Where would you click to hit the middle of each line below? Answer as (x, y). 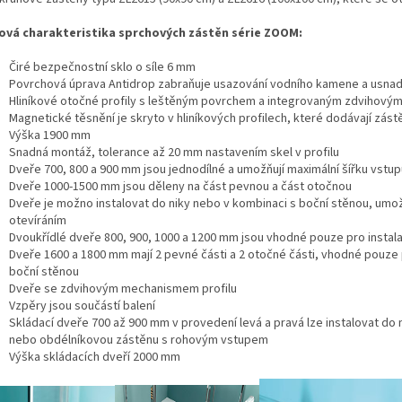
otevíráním (38, 221)
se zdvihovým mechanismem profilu (140, 289)
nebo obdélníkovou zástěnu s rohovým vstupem (139, 341)
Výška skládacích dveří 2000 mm (95, 358)
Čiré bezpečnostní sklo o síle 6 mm (102, 68)
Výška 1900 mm (50, 136)
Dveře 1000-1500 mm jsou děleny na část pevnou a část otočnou (180, 187)
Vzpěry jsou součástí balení (82, 306)
